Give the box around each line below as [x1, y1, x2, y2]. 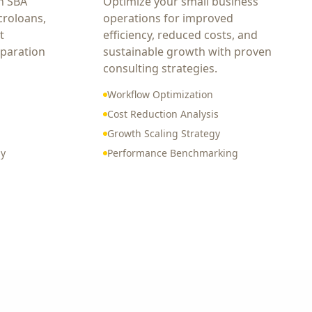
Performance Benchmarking [107, 146, 238, 159]
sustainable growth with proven [103, 44, 272, 59]
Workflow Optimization [107, 88, 213, 101]
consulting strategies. [103, 61, 217, 76]
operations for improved [103, 10, 233, 26]
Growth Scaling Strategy [107, 127, 220, 140]
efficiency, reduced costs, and [103, 27, 258, 42]
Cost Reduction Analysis [107, 107, 219, 120]
